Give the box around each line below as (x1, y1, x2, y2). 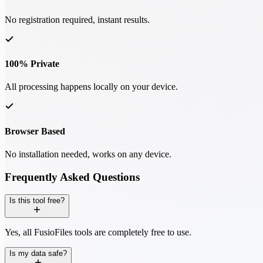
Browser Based (5, 126, 65, 136)
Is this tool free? (9, 196, 65, 205)
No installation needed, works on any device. (5, 149, 171, 159)
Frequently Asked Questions (5, 170, 140, 183)
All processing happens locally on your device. (5, 82, 178, 92)
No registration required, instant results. (5, 14, 150, 25)
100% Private (5, 59, 59, 69)
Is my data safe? (9, 249, 67, 258)
